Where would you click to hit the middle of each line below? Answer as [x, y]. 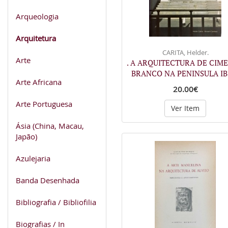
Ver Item [185, 108]
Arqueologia [37, 16]
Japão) [26, 136]
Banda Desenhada [48, 180]
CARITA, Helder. [185, 52]
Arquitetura [36, 38]
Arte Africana [39, 82]
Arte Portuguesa [44, 104]
